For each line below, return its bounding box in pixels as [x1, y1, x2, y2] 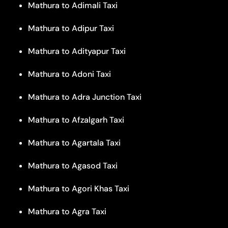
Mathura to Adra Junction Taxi [28, 91, 141, 102]
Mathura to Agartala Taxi [28, 137, 121, 148]
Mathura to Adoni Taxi [28, 68, 111, 79]
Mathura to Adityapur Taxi [28, 45, 126, 56]
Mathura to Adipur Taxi [28, 22, 114, 34]
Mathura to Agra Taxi [28, 206, 106, 217]
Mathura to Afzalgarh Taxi [28, 114, 124, 125]
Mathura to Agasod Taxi [28, 160, 118, 171]
